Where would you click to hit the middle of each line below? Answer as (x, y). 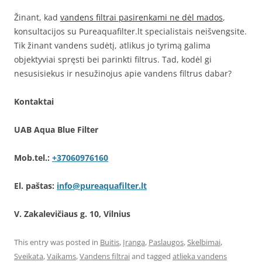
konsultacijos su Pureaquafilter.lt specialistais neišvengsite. (130, 31)
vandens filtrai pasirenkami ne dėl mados (142, 17)
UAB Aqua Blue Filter (56, 129)
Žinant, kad (37, 17)
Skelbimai (204, 242)
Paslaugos (166, 242)
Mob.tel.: (32, 157)
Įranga (134, 242)
